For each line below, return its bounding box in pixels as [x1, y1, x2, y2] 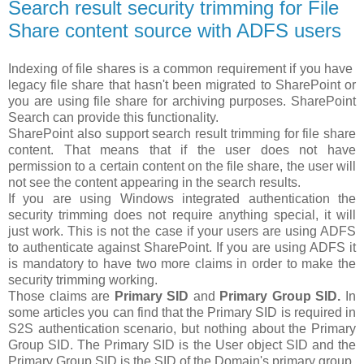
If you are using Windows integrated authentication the [8, 192, 356, 206]
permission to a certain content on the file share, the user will [8, 159, 356, 174]
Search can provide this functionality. [8, 110, 219, 125]
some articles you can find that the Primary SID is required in [8, 305, 356, 320]
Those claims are [8, 289, 115, 304]
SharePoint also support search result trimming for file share [8, 127, 356, 141]
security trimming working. [8, 273, 158, 288]
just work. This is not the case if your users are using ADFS [8, 224, 356, 239]
